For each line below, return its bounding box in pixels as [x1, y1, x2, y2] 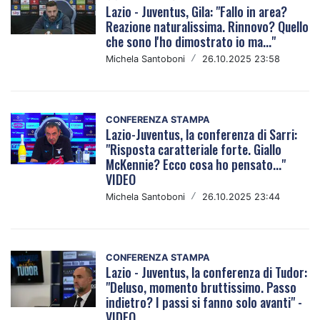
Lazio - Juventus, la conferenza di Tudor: [106, 262, 308, 281]
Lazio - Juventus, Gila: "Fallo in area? [106, 1, 288, 21]
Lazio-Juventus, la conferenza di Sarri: [106, 124, 298, 144]
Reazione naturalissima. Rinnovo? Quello [106, 16, 309, 36]
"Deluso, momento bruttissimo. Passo [106, 277, 297, 296]
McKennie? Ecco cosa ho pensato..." [106, 154, 286, 174]
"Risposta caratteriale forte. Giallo [106, 139, 282, 159]
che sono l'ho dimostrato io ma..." [106, 31, 276, 51]
